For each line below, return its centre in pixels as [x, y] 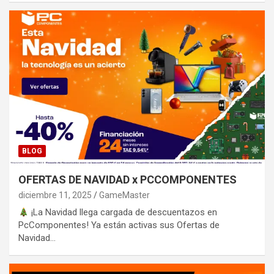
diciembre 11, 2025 [55, 195]
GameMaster [124, 195]
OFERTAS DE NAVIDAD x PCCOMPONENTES [128, 180]
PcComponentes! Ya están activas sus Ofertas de [119, 225]
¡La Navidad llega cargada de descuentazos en [123, 213]
